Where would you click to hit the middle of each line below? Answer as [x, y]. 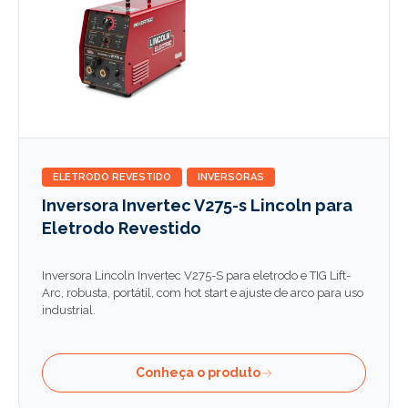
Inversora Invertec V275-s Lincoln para [197, 205]
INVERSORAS [231, 177]
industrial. [69, 310]
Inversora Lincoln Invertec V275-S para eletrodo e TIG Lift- [196, 275]
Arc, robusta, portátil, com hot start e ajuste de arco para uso [203, 293]
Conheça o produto [198, 372]
